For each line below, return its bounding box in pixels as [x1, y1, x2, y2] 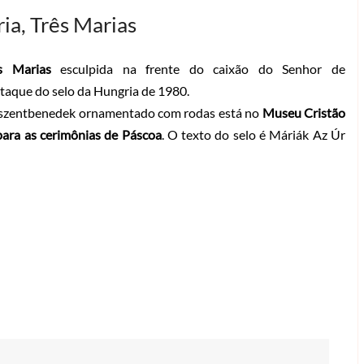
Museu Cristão [262, 104, 345, 120]
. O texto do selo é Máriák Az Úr [161, 126, 345, 142]
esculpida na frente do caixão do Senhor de [50, 60, 345, 76]
